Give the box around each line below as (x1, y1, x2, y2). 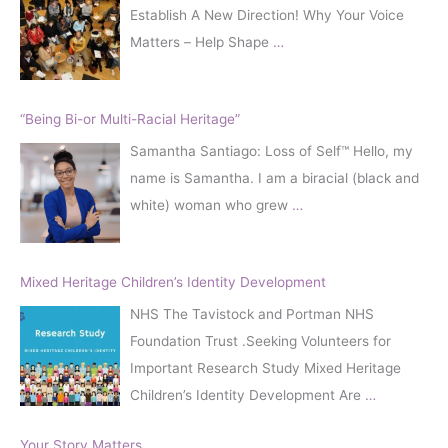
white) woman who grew (130, 196, 292, 213)
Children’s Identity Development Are (130, 386, 365, 403)
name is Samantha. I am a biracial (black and (130, 169, 419, 186)
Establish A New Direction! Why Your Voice (130, 6, 404, 23)
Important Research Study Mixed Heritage (130, 359, 401, 376)
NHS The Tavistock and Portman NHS (130, 305, 374, 322)
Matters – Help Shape (130, 33, 273, 50)
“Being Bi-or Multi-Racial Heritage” (20, 110, 240, 127)
